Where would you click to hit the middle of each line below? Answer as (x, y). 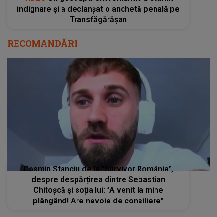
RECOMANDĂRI (42, 43)
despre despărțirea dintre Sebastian (99, 180)
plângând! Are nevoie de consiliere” (99, 201)
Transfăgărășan (99, 19)
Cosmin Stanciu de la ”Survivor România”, (99, 169)
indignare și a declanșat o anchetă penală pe (99, 9)
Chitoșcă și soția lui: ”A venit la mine (99, 190)
